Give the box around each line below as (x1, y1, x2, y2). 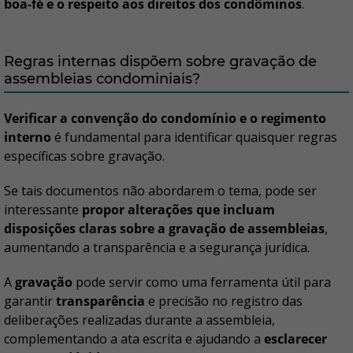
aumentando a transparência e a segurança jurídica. (4, 238, 310, 256)
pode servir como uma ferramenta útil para (76, 273, 331, 291)
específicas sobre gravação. (4, 147, 165, 165)
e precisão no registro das (148, 292, 303, 310)
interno (4, 128, 51, 146)
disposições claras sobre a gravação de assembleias (4, 219, 325, 237)
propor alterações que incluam (82, 200, 275, 218)
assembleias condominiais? (4, 69, 200, 87)
